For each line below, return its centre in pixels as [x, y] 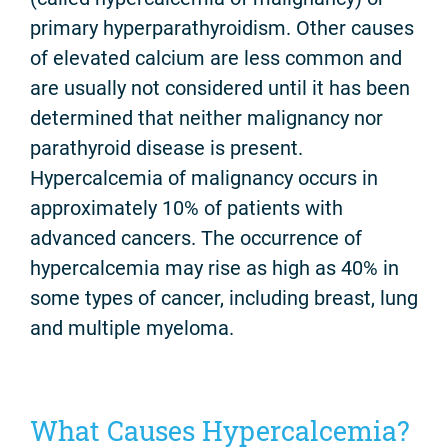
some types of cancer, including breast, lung [224, 298]
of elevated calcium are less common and [216, 58]
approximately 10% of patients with [186, 208]
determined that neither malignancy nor [206, 118]
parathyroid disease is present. [166, 148]
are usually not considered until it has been [220, 88]
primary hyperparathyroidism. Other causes [222, 28]
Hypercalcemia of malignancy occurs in [204, 178]
